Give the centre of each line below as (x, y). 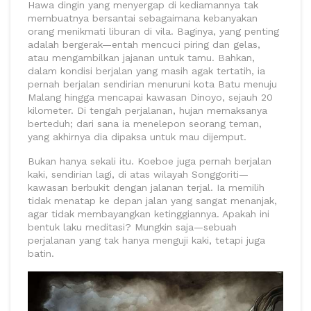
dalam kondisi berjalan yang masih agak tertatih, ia (146, 70)
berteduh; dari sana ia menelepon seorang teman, (145, 123)
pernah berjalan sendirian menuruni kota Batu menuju (152, 84)
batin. (41, 253)
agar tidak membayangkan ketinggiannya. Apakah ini (149, 213)
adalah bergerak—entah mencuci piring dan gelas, (144, 44)
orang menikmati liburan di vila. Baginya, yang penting (153, 31)
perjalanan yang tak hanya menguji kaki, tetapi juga (146, 240)
